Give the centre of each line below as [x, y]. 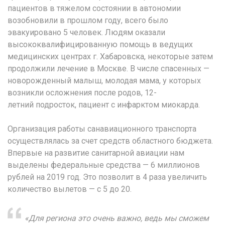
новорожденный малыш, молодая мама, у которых [104, 80]
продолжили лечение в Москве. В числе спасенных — [108, 68]
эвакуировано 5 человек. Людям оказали [86, 32]
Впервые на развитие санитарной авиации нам [96, 153]
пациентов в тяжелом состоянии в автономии [94, 8]
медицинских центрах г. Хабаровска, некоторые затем [110, 56]
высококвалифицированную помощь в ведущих [100, 44]
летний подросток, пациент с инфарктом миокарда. [104, 104]
